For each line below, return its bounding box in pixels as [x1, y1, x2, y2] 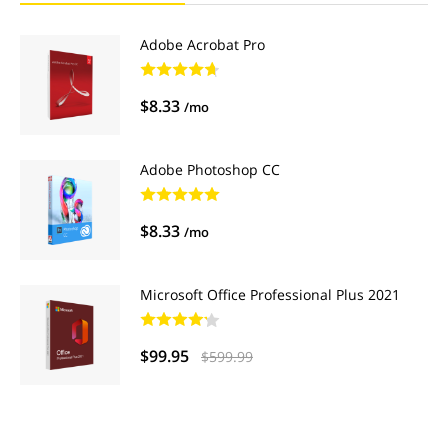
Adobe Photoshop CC [140, 160, 280, 179]
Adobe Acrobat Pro [140, 35, 265, 54]
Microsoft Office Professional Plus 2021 [140, 285, 400, 304]
